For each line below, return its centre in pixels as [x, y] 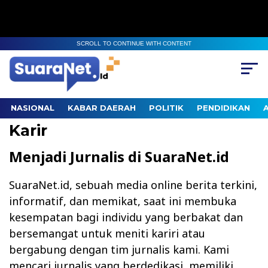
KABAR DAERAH [102, 108]
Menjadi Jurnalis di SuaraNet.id [119, 157]
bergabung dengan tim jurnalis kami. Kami [119, 250]
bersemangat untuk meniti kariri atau [107, 234]
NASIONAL [33, 108]
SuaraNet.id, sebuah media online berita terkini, [133, 185]
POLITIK [166, 108]
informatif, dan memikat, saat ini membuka [123, 201]
